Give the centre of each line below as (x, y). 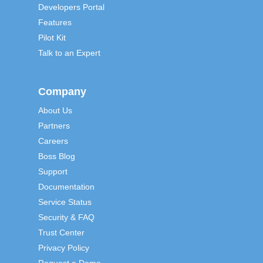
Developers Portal (71, 7)
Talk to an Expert (69, 53)
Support (53, 171)
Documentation (66, 187)
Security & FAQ (66, 217)
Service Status (65, 202)
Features (55, 22)
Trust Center (61, 232)
